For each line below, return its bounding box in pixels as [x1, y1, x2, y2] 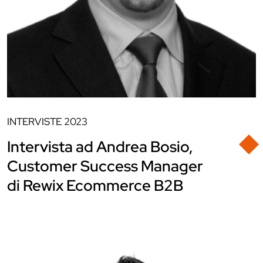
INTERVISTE [7, 115, 62, 128]
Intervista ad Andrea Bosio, [7, 137, 193, 157]
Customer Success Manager [7, 156, 203, 176]
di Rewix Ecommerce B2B [7, 176, 183, 195]
